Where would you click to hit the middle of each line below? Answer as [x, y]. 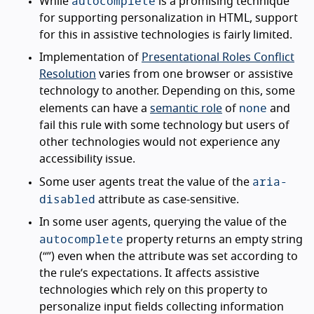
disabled [67, 199]
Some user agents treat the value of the [146, 182]
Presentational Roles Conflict [218, 57]
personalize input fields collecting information [162, 307]
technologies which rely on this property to [153, 290]
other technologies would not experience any [159, 142]
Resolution [68, 74]
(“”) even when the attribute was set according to [169, 257]
